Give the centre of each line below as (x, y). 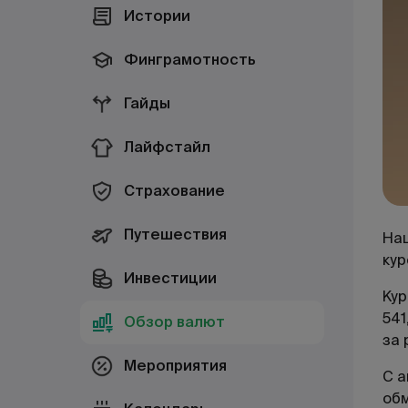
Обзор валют (174, 322)
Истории (157, 16)
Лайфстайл (167, 147)
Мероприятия (175, 366)
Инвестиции (170, 278)
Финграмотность (190, 60)
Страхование (174, 191)
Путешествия (175, 235)
